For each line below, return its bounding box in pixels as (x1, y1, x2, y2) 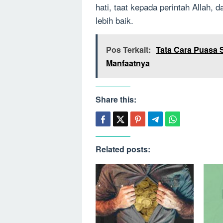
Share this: (96, 94, 136, 106)
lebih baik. (96, 14, 133, 27)
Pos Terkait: (106, 44, 151, 56)
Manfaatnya (106, 57, 150, 69)
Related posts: (96, 143, 150, 155)
